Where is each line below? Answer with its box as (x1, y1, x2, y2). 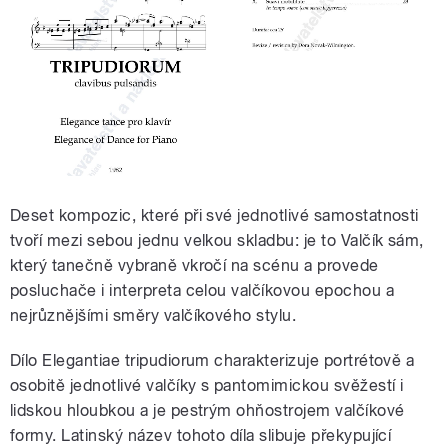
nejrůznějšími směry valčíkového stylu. (10, 305, 297, 325)
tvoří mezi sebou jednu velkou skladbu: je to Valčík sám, (10, 230, 424, 250)
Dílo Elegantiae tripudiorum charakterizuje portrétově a (10, 350, 415, 370)
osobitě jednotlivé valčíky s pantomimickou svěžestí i (10, 375, 404, 395)
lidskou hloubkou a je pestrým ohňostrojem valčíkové (10, 400, 405, 420)
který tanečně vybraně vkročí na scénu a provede (10, 255, 379, 275)
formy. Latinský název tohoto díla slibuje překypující (10, 425, 392, 445)
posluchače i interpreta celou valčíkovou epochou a (10, 280, 395, 300)
